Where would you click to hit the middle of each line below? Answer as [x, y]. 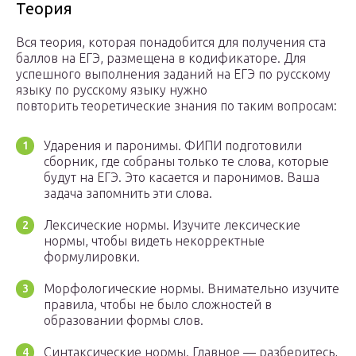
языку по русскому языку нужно [112, 90]
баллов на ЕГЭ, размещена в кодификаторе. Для [161, 58]
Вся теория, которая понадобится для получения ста [171, 43]
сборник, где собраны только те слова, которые [186, 162]
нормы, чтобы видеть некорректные [154, 241]
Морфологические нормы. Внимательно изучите [192, 289]
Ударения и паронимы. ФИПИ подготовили [173, 146]
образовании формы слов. [124, 321]
